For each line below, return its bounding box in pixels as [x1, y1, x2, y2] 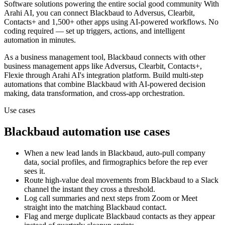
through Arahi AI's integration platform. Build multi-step [24, 71, 203, 80]
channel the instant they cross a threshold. [24, 185, 155, 194]
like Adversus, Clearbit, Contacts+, [89, 62, 202, 71]
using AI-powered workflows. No [109, 18, 218, 27]
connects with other [142, 53, 205, 62]
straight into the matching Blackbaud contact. [24, 203, 167, 212]
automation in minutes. [4, 36, 76, 45]
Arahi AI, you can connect [4, 9, 90, 18]
